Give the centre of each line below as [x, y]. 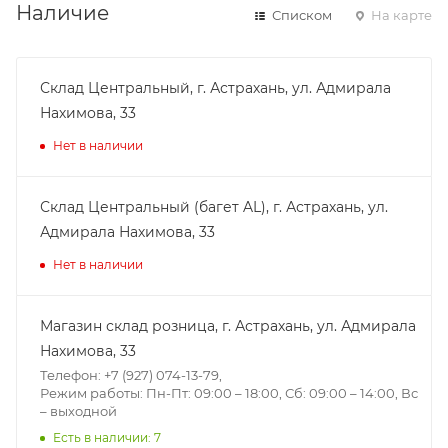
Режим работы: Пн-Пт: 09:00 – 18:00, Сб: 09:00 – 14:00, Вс [229, 392]
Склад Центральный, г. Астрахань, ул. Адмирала [215, 87]
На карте [400, 14]
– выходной [78, 410]
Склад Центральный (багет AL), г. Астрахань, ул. [214, 206]
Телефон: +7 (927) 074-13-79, [131, 374]
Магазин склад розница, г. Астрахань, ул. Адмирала [228, 325]
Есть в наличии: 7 [107, 437]
